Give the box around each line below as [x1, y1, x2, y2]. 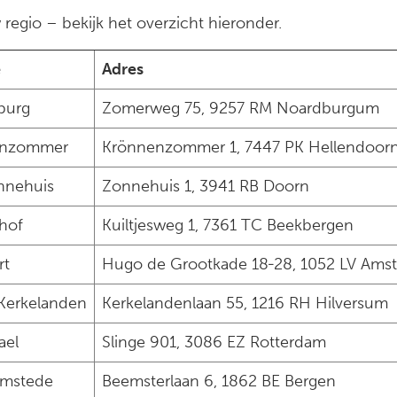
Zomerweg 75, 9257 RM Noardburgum [102, 98, 379, 118]
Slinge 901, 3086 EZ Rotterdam [102, 332, 326, 352]
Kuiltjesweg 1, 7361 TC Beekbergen [102, 215, 354, 235]
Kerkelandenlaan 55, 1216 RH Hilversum [102, 293, 388, 313]
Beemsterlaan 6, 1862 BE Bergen [102, 371, 336, 391]
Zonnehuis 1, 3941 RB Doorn [102, 176, 309, 196]
